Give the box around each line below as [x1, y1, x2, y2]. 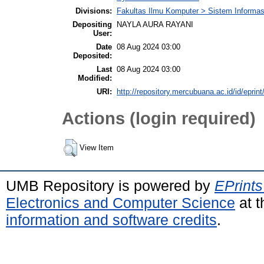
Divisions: [75, 6, 112, 16]
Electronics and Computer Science [6, 194, 235, 212]
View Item [80, 143, 114, 153]
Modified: [78, 74, 112, 83]
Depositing [72, 20, 112, 29]
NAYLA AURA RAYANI [117, 20, 193, 29]
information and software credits [6, 212, 217, 229]
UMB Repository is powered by [6, 177, 214, 194]
